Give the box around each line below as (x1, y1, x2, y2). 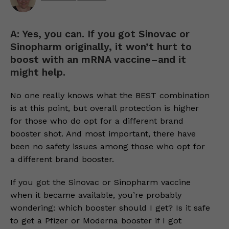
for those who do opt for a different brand (10, 116, 184, 126)
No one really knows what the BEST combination (10, 90, 210, 100)
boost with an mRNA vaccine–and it (10, 54, 186, 65)
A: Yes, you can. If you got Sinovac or (10, 28, 190, 40)
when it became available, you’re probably (10, 190, 181, 200)
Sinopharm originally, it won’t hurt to (10, 41, 192, 53)
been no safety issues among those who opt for (10, 142, 205, 151)
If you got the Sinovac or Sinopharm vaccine (10, 177, 191, 187)
